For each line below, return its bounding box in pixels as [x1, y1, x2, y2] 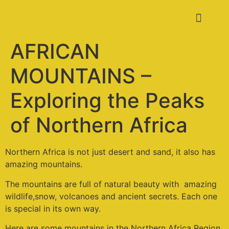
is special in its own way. [5, 203, 101, 214]
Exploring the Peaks [10, 88, 204, 113]
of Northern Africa [10, 112, 188, 138]
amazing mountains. [5, 159, 82, 170]
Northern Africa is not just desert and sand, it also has [5, 147, 215, 157]
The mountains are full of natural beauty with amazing [5, 178, 217, 189]
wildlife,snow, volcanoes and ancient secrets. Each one [5, 191, 217, 201]
